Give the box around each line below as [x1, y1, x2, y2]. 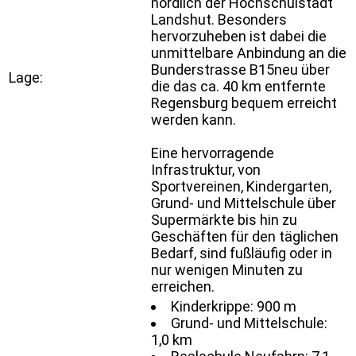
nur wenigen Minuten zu [151, 261, 303, 278]
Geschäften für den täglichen [151, 227, 339, 245]
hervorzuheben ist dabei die [151, 27, 327, 44]
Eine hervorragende [151, 144, 274, 161]
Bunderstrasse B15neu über [151, 60, 330, 78]
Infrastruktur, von [151, 161, 261, 178]
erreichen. [151, 277, 215, 295]
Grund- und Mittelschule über [151, 194, 336, 211]
